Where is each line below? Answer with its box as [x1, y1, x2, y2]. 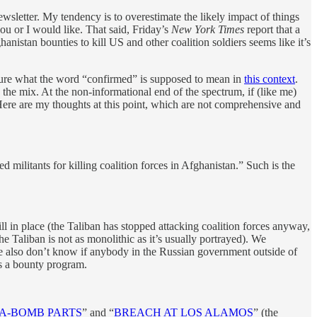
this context [244, 72, 295, 85]
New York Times [171, 23, 244, 35]
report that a [244, 23, 300, 35]
